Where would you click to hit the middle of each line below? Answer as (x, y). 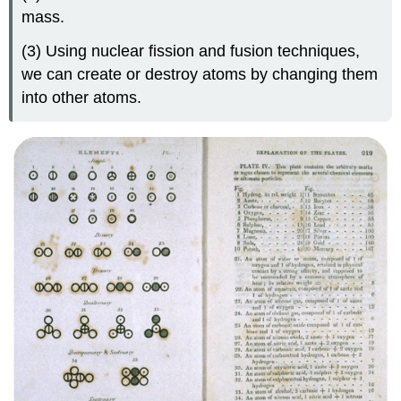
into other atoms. (82, 98)
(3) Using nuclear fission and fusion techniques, (191, 51)
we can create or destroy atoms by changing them (200, 75)
